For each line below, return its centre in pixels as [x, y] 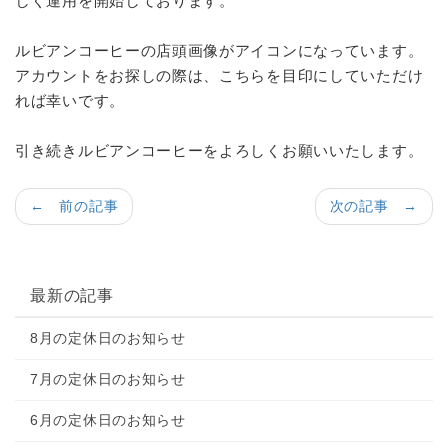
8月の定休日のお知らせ [108, 338]
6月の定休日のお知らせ [108, 420]
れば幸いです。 [70, 100]
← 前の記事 [74, 206]
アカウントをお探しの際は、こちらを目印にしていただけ [219, 75]
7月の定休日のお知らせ [108, 379]
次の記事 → [373, 206]
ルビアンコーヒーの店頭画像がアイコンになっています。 [219, 50]
